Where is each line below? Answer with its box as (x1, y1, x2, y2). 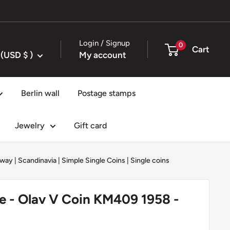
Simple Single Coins (62, 156, 125, 165)
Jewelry (15, 120, 45, 130)
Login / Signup (79, 38, 130, 48)
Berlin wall (21, 88, 60, 98)
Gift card (74, 120, 107, 130)
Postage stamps (78, 88, 136, 98)
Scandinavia (18, 156, 56, 165)
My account (79, 49, 126, 60)
